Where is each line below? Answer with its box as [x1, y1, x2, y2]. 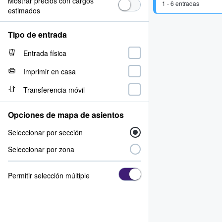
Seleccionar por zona [8, 144, 74, 154]
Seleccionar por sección [8, 127, 83, 137]
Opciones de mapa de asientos [8, 109, 124, 120]
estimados [8, 5, 40, 15]
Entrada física [23, 48, 66, 58]
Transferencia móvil [23, 84, 85, 95]
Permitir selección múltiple [8, 170, 90, 180]
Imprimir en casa [23, 66, 76, 76]
